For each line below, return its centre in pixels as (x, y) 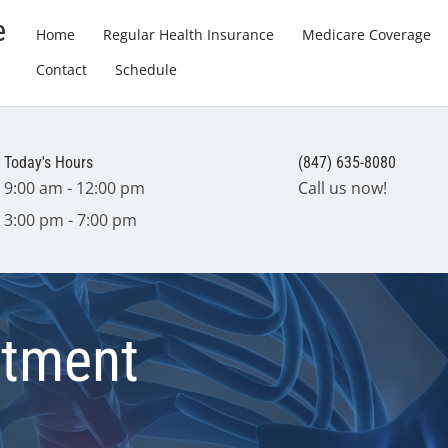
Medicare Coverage (366, 34)
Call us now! (342, 188)
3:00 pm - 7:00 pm (71, 220)
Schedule (145, 69)
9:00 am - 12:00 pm (75, 188)
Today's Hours (49, 162)
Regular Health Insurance (188, 34)
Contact (61, 69)
